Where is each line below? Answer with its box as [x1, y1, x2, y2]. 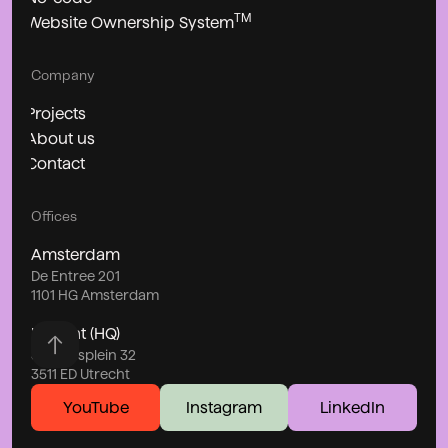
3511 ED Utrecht [31, 367, 131, 383]
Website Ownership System [25, 14, 234, 32]
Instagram [186, 399, 262, 417]
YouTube [62, 399, 129, 417]
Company [31, 69, 96, 83]
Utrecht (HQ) [31, 325, 121, 343]
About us [25, 130, 95, 148]
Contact [25, 155, 85, 173]
